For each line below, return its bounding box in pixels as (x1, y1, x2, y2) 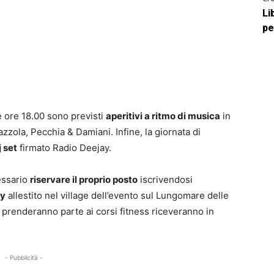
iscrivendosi (138, 174, 193, 186)
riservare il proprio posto (30, 174, 138, 186)
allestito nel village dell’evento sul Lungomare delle (6, 190, 229, 202)
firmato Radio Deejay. (17, 142, 111, 154)
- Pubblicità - (5, 254, 43, 262)
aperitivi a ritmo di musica (106, 110, 220, 122)
